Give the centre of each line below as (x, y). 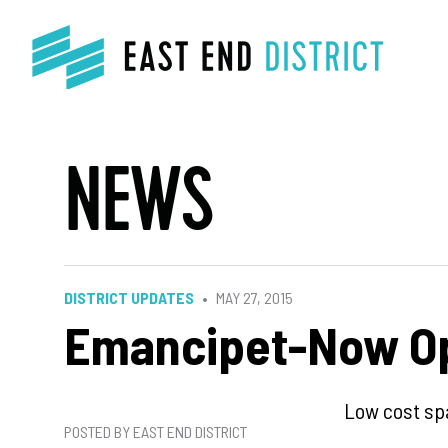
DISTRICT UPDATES (129, 297)
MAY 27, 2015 (254, 297)
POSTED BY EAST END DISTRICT (155, 431)
